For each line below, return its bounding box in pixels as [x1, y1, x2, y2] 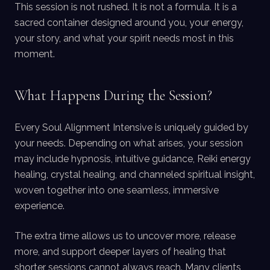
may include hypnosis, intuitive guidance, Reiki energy [14, 153, 251, 165]
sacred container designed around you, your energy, [14, 17, 243, 28]
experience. [14, 200, 64, 212]
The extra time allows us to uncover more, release [14, 230, 236, 242]
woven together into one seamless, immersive [14, 184, 219, 196]
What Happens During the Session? [14, 87, 212, 104]
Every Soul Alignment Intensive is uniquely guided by [14, 122, 248, 133]
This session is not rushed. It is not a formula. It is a [14, 1, 237, 13]
